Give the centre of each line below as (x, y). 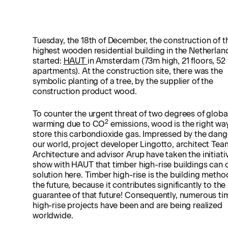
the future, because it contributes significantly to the (129, 185)
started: (48, 61)
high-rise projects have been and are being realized (127, 205)
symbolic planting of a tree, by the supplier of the (123, 81)
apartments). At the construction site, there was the (128, 71)
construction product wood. (86, 91)
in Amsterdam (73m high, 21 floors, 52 (156, 61)
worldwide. (53, 216)
